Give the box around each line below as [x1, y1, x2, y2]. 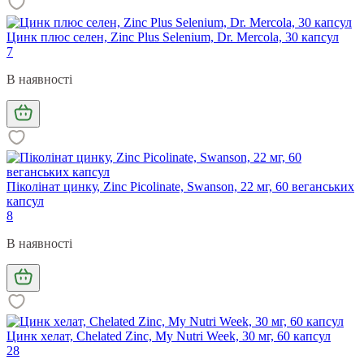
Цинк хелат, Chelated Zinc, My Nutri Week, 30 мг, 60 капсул [6, 328, 331, 343]
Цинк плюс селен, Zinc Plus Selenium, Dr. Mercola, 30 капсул [6, 29, 339, 44]
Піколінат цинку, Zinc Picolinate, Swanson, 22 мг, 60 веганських [6, 179, 354, 193]
